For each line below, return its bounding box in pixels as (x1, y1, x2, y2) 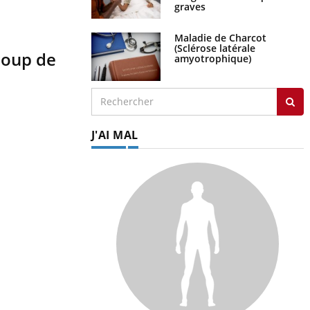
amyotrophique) (174, 51, 251, 65)
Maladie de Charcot (174, 30, 266, 44)
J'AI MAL (91, 127, 138, 143)
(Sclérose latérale (174, 41, 255, 55)
